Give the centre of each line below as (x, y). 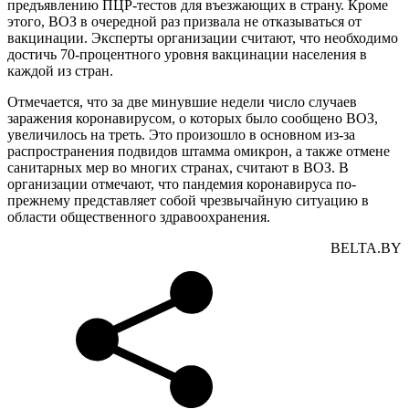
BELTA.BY (366, 247)
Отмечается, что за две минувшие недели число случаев (182, 101)
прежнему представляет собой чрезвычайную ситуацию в (188, 200)
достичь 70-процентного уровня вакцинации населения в (187, 54)
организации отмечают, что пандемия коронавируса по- (182, 184)
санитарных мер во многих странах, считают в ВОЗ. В (178, 167)
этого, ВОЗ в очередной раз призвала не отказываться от (184, 21)
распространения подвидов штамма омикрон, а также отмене (199, 151)
